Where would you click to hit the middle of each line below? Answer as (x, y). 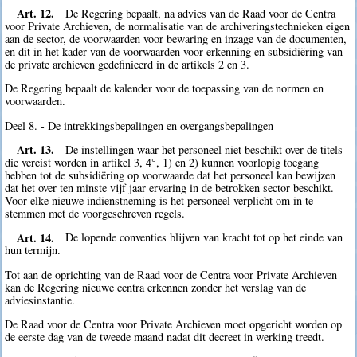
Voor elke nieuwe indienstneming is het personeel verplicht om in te (159, 200)
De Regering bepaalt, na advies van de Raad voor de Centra (201, 13)
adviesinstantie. (40, 300)
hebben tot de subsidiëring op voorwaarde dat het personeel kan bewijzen (171, 175)
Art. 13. (35, 149)
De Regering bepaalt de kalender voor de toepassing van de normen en (165, 88)
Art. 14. (35, 237)
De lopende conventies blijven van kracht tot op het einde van (204, 237)
